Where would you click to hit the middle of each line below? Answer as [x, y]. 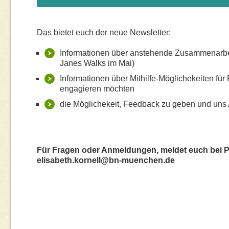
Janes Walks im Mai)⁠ [97, 63]
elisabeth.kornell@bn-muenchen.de [106, 160]
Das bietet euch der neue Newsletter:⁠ [104, 32]
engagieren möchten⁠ [97, 88]
